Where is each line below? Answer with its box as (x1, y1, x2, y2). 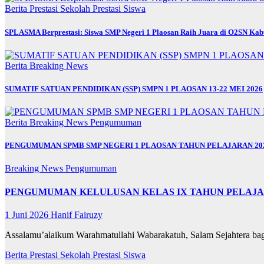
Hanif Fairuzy (51, 210, 103, 220)
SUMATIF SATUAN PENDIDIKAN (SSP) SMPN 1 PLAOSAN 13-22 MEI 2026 (5, 84, 263, 93)
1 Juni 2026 (5, 210, 51, 220)
